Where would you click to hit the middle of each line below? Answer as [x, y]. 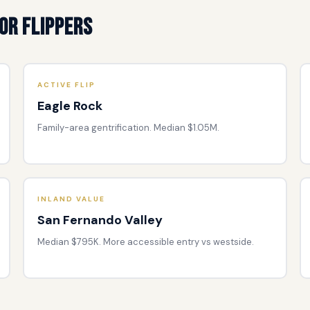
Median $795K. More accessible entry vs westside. [146, 241]
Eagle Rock [70, 106]
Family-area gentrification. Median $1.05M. [129, 127]
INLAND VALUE [72, 199]
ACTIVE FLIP [67, 84]
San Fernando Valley [100, 220]
